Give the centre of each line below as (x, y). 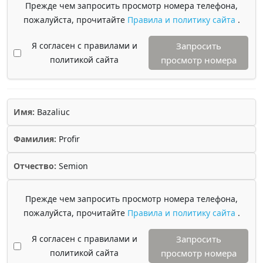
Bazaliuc (52, 112)
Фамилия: (35, 139)
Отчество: (35, 166)
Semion (72, 166)
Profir (68, 139)
